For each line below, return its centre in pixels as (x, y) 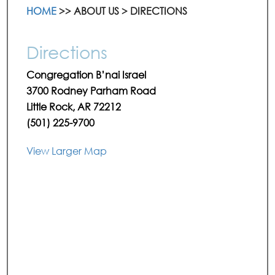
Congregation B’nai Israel (87, 75)
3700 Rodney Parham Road (91, 91)
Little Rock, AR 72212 (74, 107)
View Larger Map (67, 151)
